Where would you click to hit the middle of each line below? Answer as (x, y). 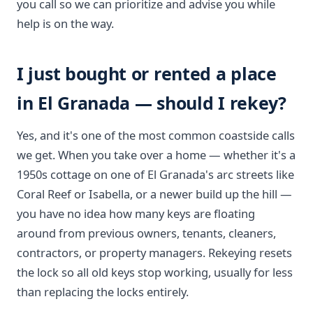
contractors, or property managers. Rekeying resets (154, 253)
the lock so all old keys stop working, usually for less (155, 272)
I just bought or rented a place (147, 73)
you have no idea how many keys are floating (136, 213)
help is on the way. (65, 23)
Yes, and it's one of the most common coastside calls (156, 135)
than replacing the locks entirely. (103, 292)
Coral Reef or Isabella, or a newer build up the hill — (154, 194)
